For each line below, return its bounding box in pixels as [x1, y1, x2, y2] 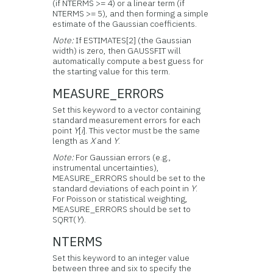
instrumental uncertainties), [52, 162, 160, 173]
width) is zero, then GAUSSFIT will [52, 45, 182, 56]
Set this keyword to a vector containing [52, 104, 201, 115]
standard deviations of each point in [52, 183, 191, 194]
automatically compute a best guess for [52, 55, 204, 66]
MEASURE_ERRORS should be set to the [52, 172, 206, 183]
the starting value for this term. [52, 66, 171, 77]
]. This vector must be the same [83, 125, 200, 136]
